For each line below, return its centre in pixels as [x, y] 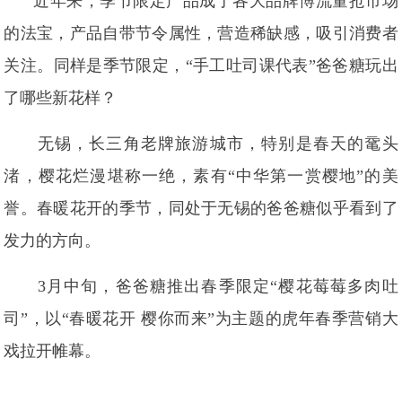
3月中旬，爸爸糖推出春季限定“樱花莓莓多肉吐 [218, 286]
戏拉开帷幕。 [52, 351]
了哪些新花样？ [61, 98]
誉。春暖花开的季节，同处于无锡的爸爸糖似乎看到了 [201, 208]
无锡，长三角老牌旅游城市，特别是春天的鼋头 [218, 144]
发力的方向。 [52, 240]
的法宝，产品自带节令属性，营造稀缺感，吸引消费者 [201, 33]
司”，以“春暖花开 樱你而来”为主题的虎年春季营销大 [201, 319]
